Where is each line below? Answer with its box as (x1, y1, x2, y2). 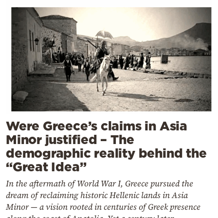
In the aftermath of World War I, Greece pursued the (6, 178, 193, 190)
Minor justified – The (6, 132, 134, 147)
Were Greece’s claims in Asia (6, 119, 187, 133)
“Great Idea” (6, 160, 87, 174)
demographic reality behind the (6, 146, 207, 161)
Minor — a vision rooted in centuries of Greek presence (6, 201, 200, 213)
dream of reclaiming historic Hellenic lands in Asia (6, 189, 188, 201)
